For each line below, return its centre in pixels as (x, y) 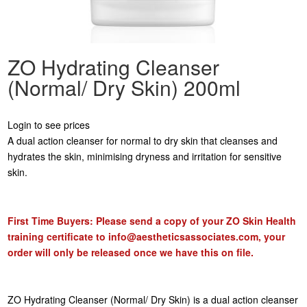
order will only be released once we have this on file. (131, 252)
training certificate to (58, 236)
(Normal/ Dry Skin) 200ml (124, 87)
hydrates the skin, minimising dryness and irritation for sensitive (145, 156)
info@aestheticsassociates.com (184, 236)
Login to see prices (49, 124)
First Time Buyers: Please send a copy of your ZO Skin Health (152, 220)
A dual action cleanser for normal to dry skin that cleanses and (143, 140)
